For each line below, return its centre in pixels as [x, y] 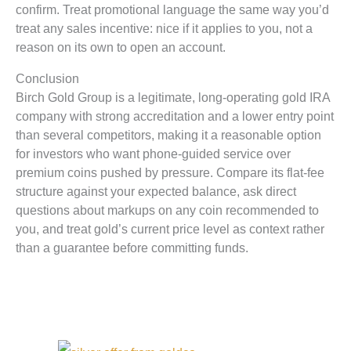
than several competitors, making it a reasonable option [168, 135]
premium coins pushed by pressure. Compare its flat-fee [170, 173]
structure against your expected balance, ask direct [156, 192]
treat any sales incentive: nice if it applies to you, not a [164, 28]
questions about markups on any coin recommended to [167, 210]
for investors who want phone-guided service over [153, 154]
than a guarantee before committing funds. [132, 248]
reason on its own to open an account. [121, 47]
